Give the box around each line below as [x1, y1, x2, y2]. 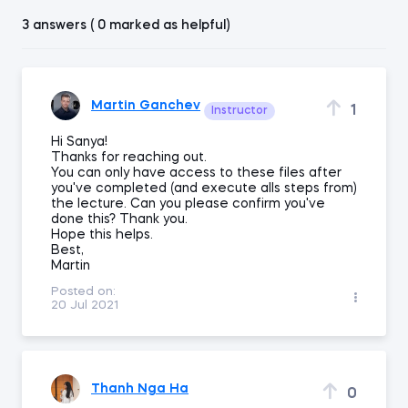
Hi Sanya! [51, 136, 107, 148]
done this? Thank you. [51, 213, 188, 226]
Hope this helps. [51, 229, 153, 241]
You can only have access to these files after [51, 167, 342, 179]
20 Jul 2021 [51, 300, 119, 311]
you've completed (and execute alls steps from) [51, 182, 357, 195]
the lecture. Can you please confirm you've [51, 198, 325, 210]
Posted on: [51, 286, 116, 298]
